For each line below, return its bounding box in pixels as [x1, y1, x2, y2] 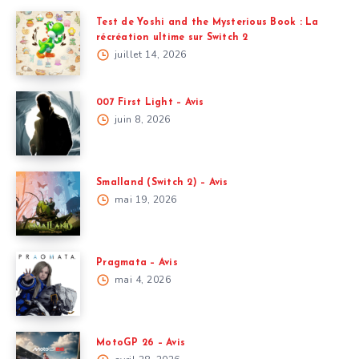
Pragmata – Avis [96, 257, 178, 268]
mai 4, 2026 [111, 272, 171, 286]
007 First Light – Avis [96, 97, 204, 107]
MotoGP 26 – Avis [96, 337, 185, 348]
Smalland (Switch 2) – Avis [96, 177, 228, 188]
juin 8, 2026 [111, 112, 171, 126]
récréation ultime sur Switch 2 [96, 32, 248, 42]
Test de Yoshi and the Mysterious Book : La [96, 17, 319, 27]
